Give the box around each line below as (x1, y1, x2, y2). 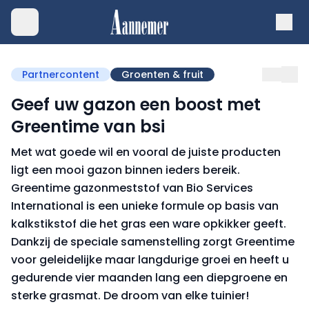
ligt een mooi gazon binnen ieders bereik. (11, 162, 240, 178)
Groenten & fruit (121, 68, 203, 81)
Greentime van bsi (11, 115, 165, 138)
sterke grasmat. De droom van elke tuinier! (11, 288, 249, 303)
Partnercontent (22, 68, 99, 81)
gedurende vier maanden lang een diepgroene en (11, 270, 288, 286)
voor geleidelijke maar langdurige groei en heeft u (11, 252, 289, 268)
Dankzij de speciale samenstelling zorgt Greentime (11, 234, 295, 250)
